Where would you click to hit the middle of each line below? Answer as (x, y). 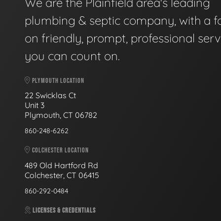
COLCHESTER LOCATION (60, 150)
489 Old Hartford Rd (61, 165)
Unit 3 (36, 105)
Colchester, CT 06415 (62, 175)
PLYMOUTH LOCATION (57, 80)
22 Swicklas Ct (51, 95)
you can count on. (72, 55)
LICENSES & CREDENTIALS (63, 210)
